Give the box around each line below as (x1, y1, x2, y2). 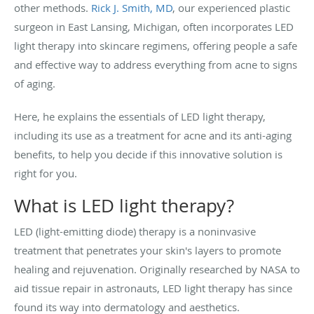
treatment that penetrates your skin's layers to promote (14, 243, 281, 257)
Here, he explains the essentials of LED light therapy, (14, 109, 266, 123)
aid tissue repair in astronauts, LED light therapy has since (14, 280, 292, 295)
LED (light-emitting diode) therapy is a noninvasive (14, 224, 256, 238)
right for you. (14, 165, 77, 180)
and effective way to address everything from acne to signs (14, 57, 297, 71)
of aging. (14, 76, 55, 90)
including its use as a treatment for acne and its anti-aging (14, 128, 292, 142)
